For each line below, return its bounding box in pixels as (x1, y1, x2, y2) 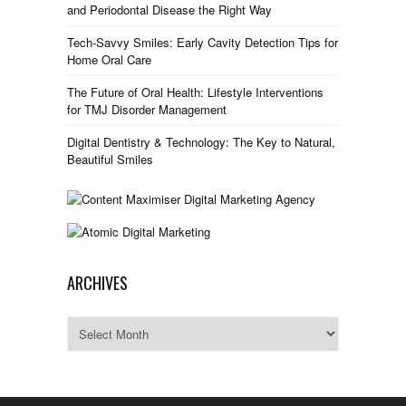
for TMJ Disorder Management (67, 101, 227, 119)
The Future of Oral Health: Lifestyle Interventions (67, 83, 324, 101)
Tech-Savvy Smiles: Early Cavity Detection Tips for (67, 34, 338, 52)
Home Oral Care (67, 51, 151, 69)
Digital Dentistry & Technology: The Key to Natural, (67, 133, 335, 151)
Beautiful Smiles (67, 150, 153, 169)
